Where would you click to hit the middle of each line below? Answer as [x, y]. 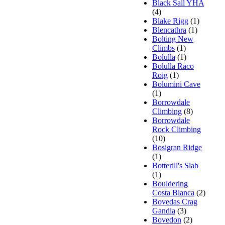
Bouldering [170, 183]
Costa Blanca [173, 192]
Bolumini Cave [176, 84]
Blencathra [169, 30]
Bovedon [167, 219]
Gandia [164, 210]
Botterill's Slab [175, 165]
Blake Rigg [170, 21]
